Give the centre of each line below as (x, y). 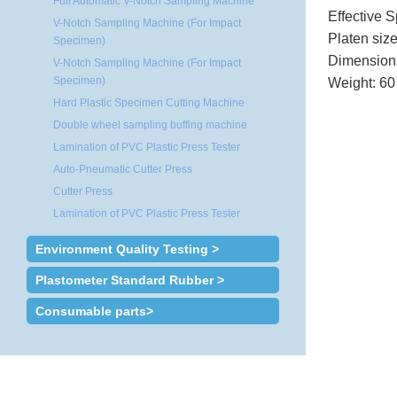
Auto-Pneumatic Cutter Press (123, 169)
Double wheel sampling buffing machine (150, 125)
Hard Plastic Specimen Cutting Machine (149, 103)
